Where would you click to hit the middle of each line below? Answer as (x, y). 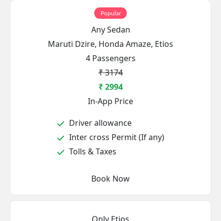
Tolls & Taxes (92, 151)
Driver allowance (99, 123)
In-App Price (110, 101)
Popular (110, 13)
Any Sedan (110, 30)
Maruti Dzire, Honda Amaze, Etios (110, 44)
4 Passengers (110, 58)
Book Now (121, 179)
